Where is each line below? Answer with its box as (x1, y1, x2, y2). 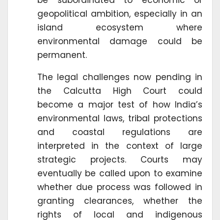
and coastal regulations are (37, 126, 202, 138)
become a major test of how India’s (37, 98, 202, 110)
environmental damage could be (37, 35, 202, 47)
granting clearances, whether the (37, 194, 202, 207)
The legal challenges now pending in (37, 71, 202, 83)
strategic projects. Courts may (37, 153, 202, 165)
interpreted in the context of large (37, 139, 202, 152)
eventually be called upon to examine (37, 167, 202, 179)
